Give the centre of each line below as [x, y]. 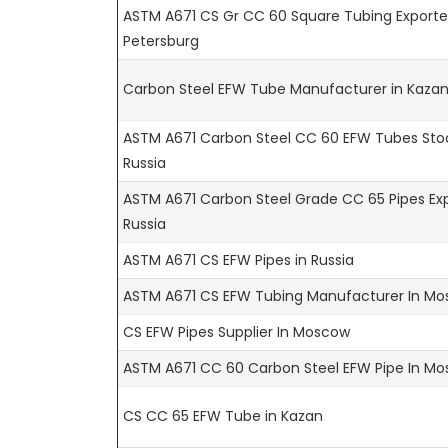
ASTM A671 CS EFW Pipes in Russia [238, 259]
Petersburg [161, 40]
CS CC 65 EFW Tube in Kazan [223, 415]
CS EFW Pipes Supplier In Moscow [236, 331]
